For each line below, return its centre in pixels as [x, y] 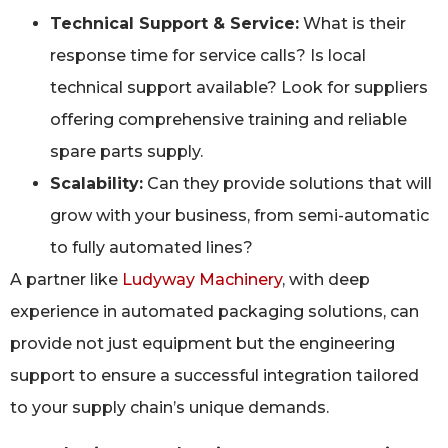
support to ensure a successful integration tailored [214, 376]
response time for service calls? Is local [208, 56]
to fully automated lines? [151, 248]
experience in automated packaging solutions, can [214, 312]
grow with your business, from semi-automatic [239, 216]
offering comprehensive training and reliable [228, 120]
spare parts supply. [126, 152]
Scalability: [96, 184]
